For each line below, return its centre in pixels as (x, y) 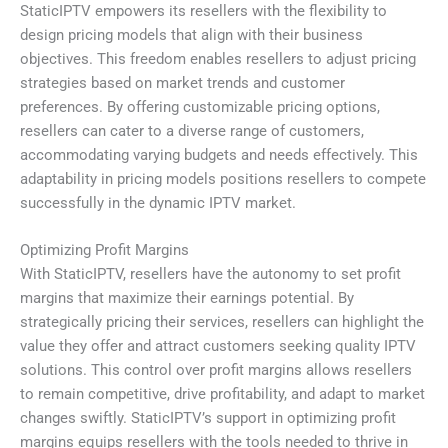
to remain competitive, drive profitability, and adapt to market (222, 394)
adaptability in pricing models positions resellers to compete (223, 178)
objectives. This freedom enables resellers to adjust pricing (218, 58)
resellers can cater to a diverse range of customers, (192, 130)
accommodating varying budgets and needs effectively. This (219, 154)
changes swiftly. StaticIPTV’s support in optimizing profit (208, 418)
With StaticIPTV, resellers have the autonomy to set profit (210, 274)
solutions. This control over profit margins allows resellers (216, 370)
